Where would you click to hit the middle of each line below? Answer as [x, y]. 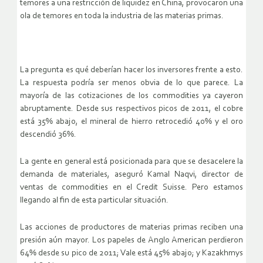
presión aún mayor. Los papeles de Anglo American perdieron [131, 241]
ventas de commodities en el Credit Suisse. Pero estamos [131, 188]
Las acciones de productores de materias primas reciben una [131, 228]
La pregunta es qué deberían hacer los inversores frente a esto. [131, 70]
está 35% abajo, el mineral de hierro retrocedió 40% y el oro [131, 122]
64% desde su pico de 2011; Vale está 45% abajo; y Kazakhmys [131, 254]
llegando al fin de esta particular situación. [94, 201]
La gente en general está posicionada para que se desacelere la [131, 162]
